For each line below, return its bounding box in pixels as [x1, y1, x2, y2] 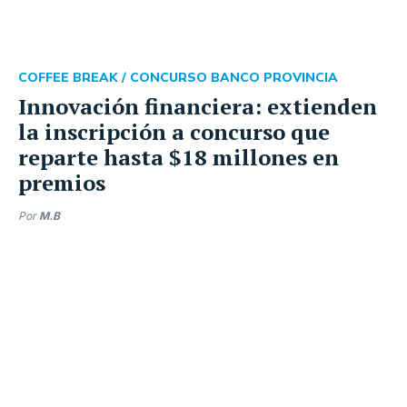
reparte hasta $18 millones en [18, 143, 339, 172]
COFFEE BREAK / [18, 69, 130, 86]
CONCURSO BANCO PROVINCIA [130, 69, 338, 86]
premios [18, 168, 105, 197]
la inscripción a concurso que [18, 117, 330, 146]
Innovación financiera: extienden [18, 92, 377, 121]
